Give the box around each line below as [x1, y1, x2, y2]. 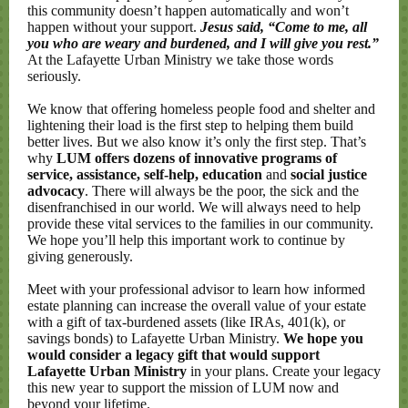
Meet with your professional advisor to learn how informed [27, 281, 365, 297]
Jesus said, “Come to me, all [200, 19, 367, 35]
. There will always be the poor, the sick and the [85, 183, 359, 199]
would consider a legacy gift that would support [27, 347, 320, 362]
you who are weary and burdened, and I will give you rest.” [27, 36, 379, 51]
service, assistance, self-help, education [27, 167, 266, 182]
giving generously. [27, 249, 133, 264]
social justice [291, 167, 367, 182]
